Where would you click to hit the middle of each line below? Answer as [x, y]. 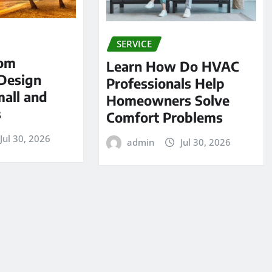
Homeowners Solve [168, 100]
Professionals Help [165, 83]
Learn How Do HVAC [172, 66]
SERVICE [134, 43]
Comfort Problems [164, 117]
